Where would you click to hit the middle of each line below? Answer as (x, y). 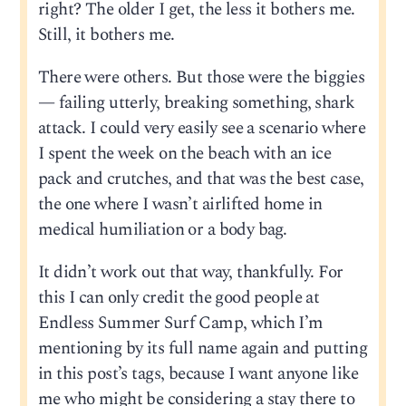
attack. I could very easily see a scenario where (202, 129)
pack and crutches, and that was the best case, (201, 179)
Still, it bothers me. (106, 35)
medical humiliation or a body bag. (162, 230)
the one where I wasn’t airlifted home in (180, 205)
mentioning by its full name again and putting (202, 349)
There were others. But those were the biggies (201, 78)
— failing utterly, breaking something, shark (196, 103)
